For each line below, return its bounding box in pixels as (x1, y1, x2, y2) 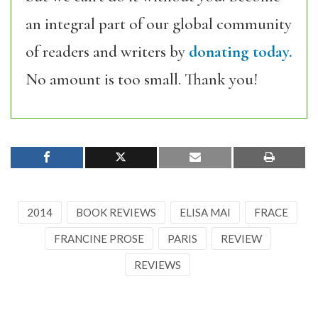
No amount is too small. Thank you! (26, 70, 258, 89)
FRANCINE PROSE (53, 232, 144, 245)
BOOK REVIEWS (76, 206, 156, 219)
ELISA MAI (180, 206, 231, 219)
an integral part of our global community (26, 14, 292, 34)
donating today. (189, 42, 292, 62)
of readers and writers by (26, 42, 189, 62)
